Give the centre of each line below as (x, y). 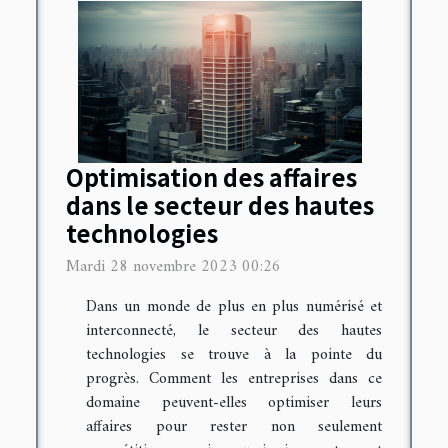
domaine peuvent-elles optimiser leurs (234, 402)
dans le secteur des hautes (220, 204)
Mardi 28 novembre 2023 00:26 (173, 266)
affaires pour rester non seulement (234, 426)
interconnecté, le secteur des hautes (234, 330)
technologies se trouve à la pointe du (234, 354)
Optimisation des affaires (211, 176)
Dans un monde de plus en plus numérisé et (234, 306)
